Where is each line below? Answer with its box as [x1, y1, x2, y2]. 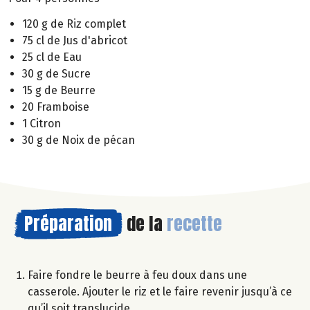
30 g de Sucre [22, 66, 91, 80]
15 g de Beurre [22, 83, 95, 97]
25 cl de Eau [22, 50, 82, 64]
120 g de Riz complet [22, 17, 126, 30]
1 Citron [22, 116, 61, 130]
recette [167, 209, 222, 237]
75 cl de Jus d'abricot [22, 33, 127, 47]
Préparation [24, 209, 112, 237]
